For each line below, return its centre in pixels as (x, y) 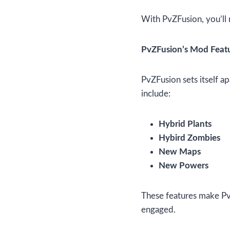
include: (156, 94)
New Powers (184, 166)
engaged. (158, 210)
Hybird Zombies (189, 138)
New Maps (180, 152)
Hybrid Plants (185, 124)
